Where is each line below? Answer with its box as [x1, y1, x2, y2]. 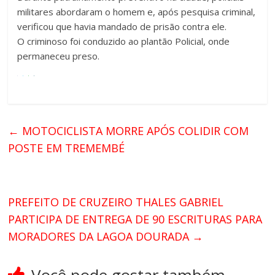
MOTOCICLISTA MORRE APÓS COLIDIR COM [19, 123, 249, 139]
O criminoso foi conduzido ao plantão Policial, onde [17, 35, 230, 48]
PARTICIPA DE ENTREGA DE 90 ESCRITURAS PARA [8, 212, 263, 227]
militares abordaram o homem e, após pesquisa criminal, [17, 6, 256, 18]
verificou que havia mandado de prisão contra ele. [17, 20, 227, 33]
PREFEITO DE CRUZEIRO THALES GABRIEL [8, 195, 224, 210]
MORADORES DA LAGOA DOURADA [8, 229, 193, 244]
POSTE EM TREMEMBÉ [8, 141, 125, 156]
